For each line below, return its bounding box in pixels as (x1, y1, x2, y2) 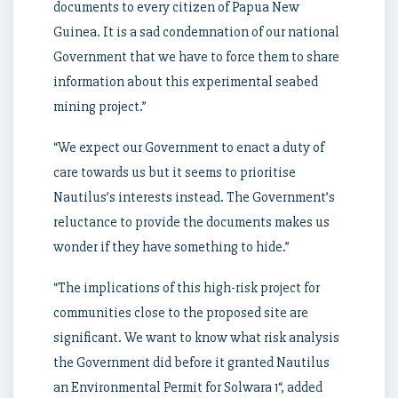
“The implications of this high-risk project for (53, 279, 320, 298)
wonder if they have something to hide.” (53, 238, 290, 257)
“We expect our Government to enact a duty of (53, 139, 324, 157)
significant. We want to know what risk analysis (53, 329, 339, 347)
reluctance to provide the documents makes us (53, 213, 330, 232)
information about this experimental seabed (53, 73, 318, 92)
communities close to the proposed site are (53, 304, 308, 322)
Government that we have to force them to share (53, 48, 339, 67)
